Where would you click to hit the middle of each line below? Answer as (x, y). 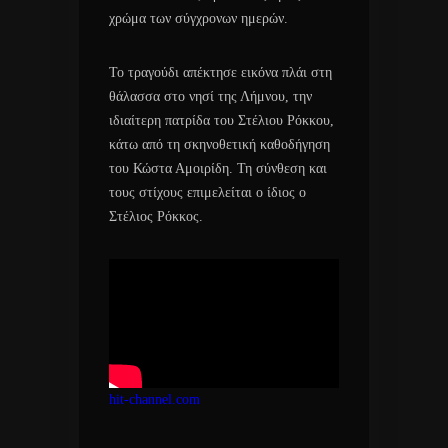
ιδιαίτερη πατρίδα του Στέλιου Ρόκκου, (221, 120)
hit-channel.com (154, 400)
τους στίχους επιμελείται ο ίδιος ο (207, 192)
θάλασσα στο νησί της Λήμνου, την (210, 96)
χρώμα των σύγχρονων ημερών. (198, 18)
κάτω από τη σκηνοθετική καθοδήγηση (219, 144)
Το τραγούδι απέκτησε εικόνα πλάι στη (220, 72)
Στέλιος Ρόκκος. (156, 216)
